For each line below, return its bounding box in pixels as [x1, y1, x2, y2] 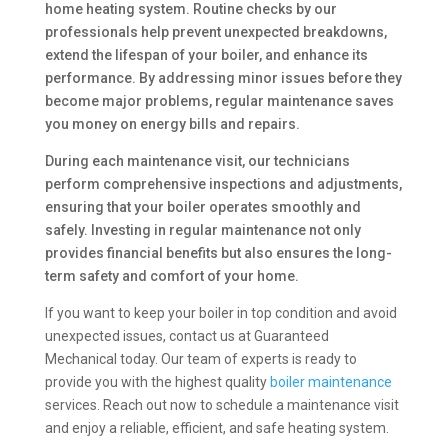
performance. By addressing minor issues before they [44, 70, 402, 86]
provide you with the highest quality [44, 374, 270, 390]
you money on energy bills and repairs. [44, 116, 300, 132]
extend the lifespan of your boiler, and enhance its [44, 47, 368, 63]
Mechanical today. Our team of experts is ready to [44, 351, 357, 367]
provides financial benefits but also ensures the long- [44, 245, 392, 261]
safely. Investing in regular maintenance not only [44, 222, 361, 238]
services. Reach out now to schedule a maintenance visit [44, 397, 399, 413]
